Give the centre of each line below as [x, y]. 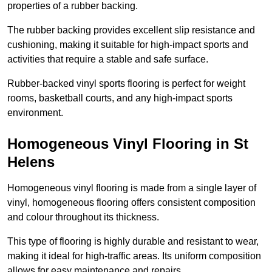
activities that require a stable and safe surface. [108, 59]
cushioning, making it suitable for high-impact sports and [128, 45]
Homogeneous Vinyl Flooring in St [128, 144]
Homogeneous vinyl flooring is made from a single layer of [132, 188]
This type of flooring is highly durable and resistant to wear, [133, 242]
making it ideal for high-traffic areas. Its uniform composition [134, 256]
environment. [35, 113]
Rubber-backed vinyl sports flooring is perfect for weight [126, 84]
